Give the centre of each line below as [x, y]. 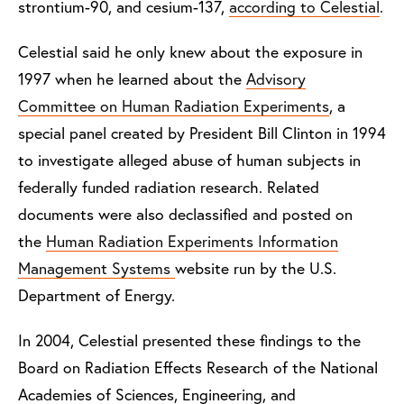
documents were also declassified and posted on [185, 214]
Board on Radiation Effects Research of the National [198, 367]
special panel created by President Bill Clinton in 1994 [202, 133]
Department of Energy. [99, 295]
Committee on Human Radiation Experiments [174, 106]
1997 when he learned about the [132, 78]
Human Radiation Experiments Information [192, 241]
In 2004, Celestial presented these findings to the [189, 340]
